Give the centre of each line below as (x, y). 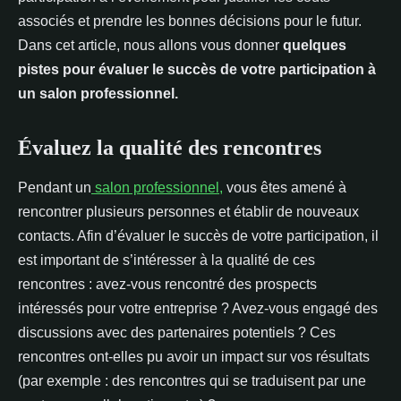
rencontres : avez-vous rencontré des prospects (167, 284)
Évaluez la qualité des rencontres (170, 148)
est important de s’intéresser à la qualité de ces (166, 260)
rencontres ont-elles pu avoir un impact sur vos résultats (194, 357)
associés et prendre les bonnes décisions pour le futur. (190, 21)
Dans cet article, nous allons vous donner (150, 45)
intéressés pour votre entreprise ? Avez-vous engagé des (198, 308)
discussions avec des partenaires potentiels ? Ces (177, 333)
